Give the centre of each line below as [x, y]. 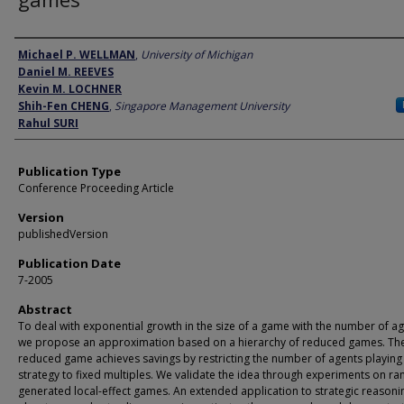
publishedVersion [63, 234]
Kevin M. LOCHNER [70, 89]
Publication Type [69, 171]
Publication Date [69, 263]
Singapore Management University [202, 106]
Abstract [45, 309]
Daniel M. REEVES [66, 72]
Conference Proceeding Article [96, 188]
